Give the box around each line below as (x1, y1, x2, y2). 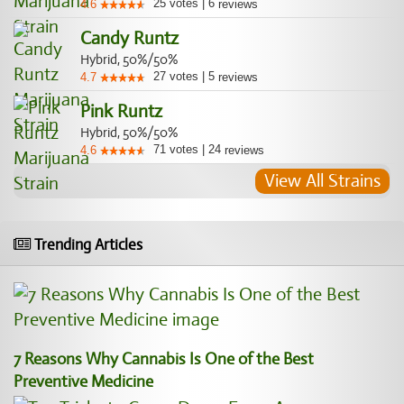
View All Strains (264, 170, 381, 192)
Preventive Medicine (14, 372, 153, 391)
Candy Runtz (80, 27, 179, 50)
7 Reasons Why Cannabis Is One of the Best (14, 349, 314, 369)
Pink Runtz (80, 100, 162, 123)
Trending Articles (31, 235, 142, 254)
